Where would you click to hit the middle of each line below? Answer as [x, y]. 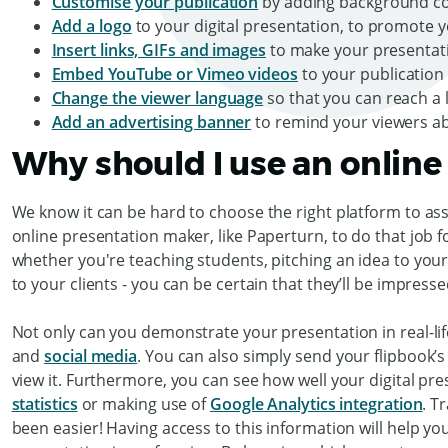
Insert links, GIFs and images [158, 49]
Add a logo [91, 25]
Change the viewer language [157, 97]
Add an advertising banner [151, 121]
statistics [44, 403]
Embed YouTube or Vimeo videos [174, 73]
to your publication [371, 73]
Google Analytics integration [316, 403]
